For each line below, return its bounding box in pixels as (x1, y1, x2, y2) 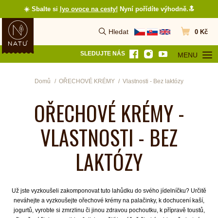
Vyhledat (98, 32, 124, 40)
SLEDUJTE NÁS (80, 50, 128, 57)
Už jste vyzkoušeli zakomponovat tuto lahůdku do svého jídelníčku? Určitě (12, 188, 206, 194)
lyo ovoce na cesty (59, 5, 116, 13)
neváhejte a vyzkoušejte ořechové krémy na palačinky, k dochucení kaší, (14, 198, 204, 204)
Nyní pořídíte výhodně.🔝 (117, 5, 195, 13)
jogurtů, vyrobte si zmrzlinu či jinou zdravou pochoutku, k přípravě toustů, (13, 207, 205, 214)
